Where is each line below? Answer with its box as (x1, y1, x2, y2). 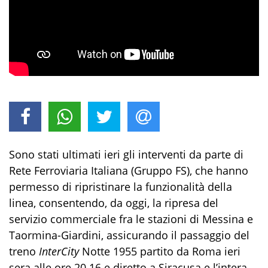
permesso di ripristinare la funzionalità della (9, 179, 232, 194)
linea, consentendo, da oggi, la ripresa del (9, 196, 218, 211)
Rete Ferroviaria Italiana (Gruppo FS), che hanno (9, 163, 248, 178)
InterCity (39, 244, 82, 259)
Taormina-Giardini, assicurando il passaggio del (9, 228, 249, 243)
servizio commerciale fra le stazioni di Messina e (9, 212, 253, 227)
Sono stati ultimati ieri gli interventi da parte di (9, 147, 243, 162)
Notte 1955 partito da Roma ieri (82, 244, 240, 259)
